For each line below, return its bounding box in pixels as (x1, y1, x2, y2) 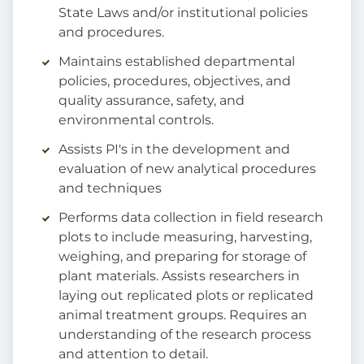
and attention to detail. (58, 346, 208, 362)
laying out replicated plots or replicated (58, 288, 314, 304)
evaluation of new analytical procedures (58, 161, 316, 177)
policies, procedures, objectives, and (58, 73, 291, 89)
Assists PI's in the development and (58, 141, 290, 158)
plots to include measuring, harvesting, (58, 229, 312, 245)
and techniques (58, 180, 162, 197)
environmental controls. (58, 112, 214, 128)
